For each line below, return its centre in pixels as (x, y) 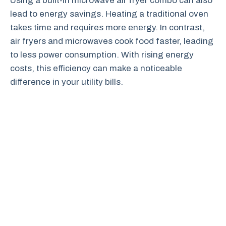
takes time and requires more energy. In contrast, (107, 27)
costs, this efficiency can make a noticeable (96, 68)
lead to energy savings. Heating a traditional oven (109, 14)
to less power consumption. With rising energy (102, 54)
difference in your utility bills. (67, 82)
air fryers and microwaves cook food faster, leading (112, 41)
